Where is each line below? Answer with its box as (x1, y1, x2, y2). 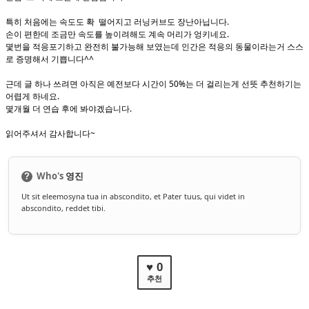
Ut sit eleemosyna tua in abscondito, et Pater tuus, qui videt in (21, 190, 246, 201)
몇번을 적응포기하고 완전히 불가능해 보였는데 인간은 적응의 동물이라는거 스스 (6, 41, 303, 52)
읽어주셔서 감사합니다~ (6, 128, 95, 139)
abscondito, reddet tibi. (21, 202, 106, 213)
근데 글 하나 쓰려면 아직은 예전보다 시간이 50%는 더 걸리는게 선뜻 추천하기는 (6, 78, 301, 90)
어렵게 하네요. (6, 90, 59, 102)
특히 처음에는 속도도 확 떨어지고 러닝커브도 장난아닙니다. (6, 16, 229, 28)
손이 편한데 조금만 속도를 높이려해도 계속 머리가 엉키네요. (6, 28, 229, 40)
